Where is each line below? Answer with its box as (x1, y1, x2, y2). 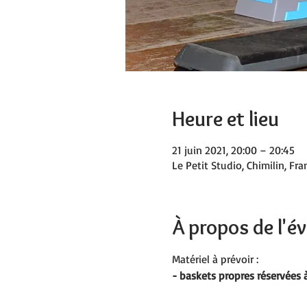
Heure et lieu (171, 106, 279, 132)
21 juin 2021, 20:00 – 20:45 (171, 143, 295, 157)
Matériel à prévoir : (171, 252, 258, 266)
